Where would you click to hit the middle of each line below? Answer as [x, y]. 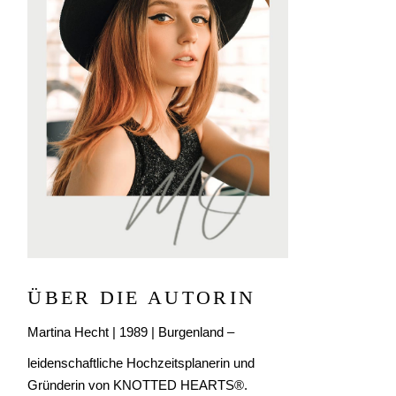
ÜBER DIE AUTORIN [142, 297]
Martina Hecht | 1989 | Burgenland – [131, 331]
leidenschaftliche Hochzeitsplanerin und [141, 362]
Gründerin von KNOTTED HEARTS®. [138, 385]
